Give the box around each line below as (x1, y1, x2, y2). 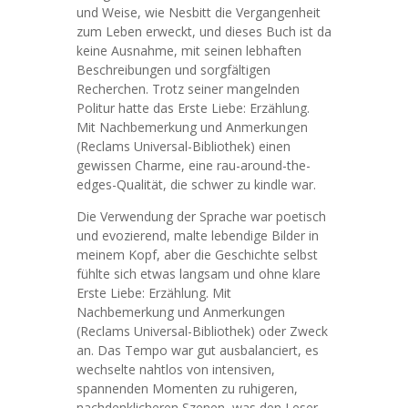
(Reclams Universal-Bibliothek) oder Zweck (76, 322, 328, 340)
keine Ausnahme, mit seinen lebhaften (76, 42, 301, 59)
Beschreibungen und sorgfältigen (76, 61, 270, 78)
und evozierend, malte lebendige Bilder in (76, 227, 319, 244)
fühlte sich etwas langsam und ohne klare (76, 265, 321, 282)
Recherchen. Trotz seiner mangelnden (76, 80, 300, 97)
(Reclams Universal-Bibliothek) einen (76, 138, 291, 155)
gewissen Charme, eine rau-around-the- (76, 157, 311, 174)
